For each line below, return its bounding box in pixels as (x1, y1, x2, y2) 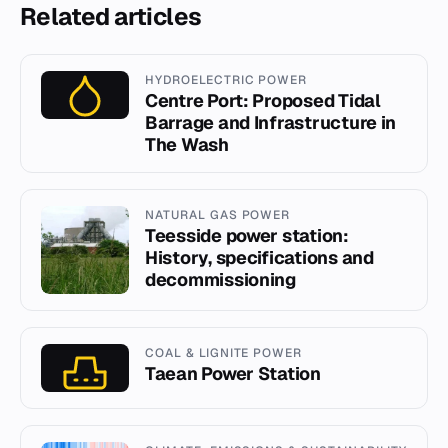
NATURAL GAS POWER (145, 206, 291, 223)
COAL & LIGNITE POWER (145, 344, 303, 361)
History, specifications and (145, 245, 374, 269)
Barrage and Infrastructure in (145, 110, 397, 134)
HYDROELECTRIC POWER (145, 71, 308, 88)
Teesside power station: (145, 223, 349, 247)
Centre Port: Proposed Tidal (145, 88, 381, 112)
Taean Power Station (145, 361, 321, 385)
